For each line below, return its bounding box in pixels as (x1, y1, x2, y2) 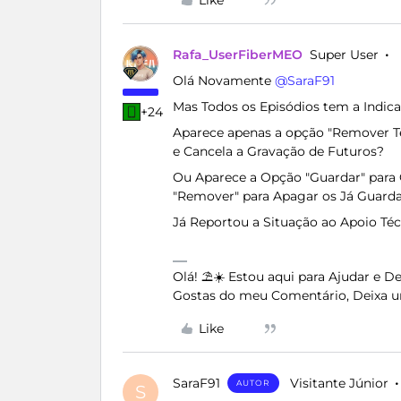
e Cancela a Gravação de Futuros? (173, 143, 384, 159)
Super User (310, 47, 379, 63)
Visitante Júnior (290, 375, 388, 391)
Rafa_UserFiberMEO (173, 47, 303, 63)
